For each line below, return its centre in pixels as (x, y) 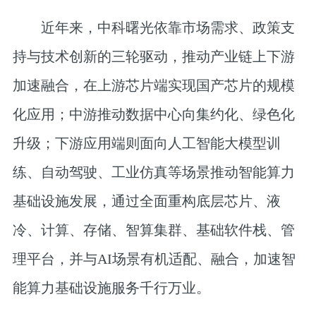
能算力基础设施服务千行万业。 (111, 288)
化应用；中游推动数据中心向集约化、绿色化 (153, 115)
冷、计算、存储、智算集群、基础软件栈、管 (153, 230)
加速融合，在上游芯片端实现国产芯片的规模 (153, 86)
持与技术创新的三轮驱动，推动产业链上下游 (153, 57)
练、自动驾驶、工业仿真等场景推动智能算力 (153, 172)
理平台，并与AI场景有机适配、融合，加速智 (154, 259)
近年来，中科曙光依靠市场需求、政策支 (153, 28)
